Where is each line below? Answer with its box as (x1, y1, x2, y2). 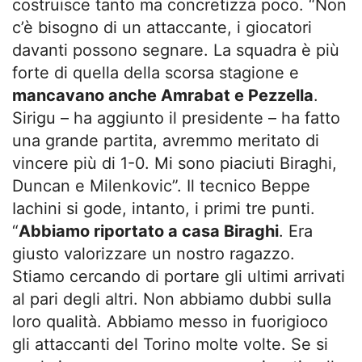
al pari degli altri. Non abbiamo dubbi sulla (12, 288, 331, 309)
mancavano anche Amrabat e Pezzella (12, 85, 314, 105)
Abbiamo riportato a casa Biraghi (19, 221, 279, 241)
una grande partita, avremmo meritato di (12, 130, 319, 150)
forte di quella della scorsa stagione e (12, 62, 299, 82)
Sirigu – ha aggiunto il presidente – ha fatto (12, 107, 340, 128)
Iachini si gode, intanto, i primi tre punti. (12, 198, 315, 218)
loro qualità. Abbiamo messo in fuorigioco (12, 311, 328, 331)
